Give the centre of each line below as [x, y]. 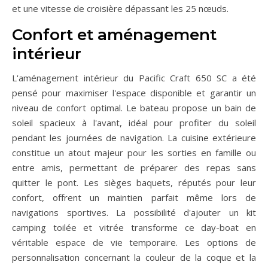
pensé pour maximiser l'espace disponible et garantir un [134, 93]
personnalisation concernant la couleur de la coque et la [134, 258]
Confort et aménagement [114, 35]
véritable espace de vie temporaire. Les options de [134, 243]
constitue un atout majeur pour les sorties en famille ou [134, 153]
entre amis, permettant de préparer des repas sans [134, 168]
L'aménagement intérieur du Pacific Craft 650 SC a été [134, 78]
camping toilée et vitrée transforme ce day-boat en [134, 228]
